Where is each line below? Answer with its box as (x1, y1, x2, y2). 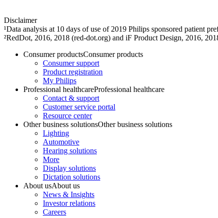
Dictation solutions (43, 172, 100, 181)
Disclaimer (4, 16, 37, 24)
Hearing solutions (43, 146, 97, 155)
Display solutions (43, 163, 96, 172)
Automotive (43, 137, 79, 146)
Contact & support (43, 93, 99, 102)
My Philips (43, 76, 76, 85)
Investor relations (43, 199, 95, 207)
